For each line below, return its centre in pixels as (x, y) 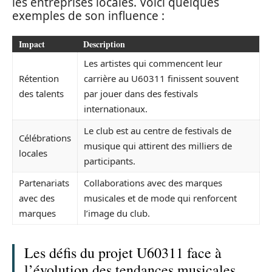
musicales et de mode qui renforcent (160, 198)
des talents (41, 94)
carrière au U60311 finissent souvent (161, 79)
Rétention (39, 79)
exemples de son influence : (88, 15)
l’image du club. (117, 213)
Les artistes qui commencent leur (153, 63)
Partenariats (44, 183)
